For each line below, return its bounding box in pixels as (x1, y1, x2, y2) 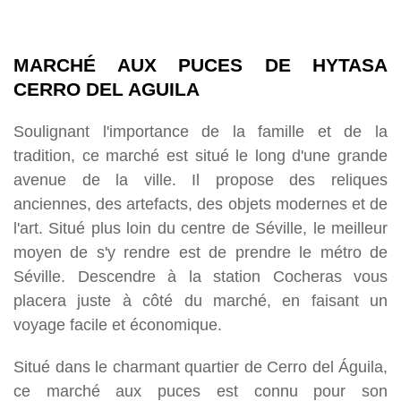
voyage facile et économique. (13, 314, 222, 334)
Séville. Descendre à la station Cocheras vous (13, 266, 388, 286)
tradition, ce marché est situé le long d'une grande (13, 145, 388, 165)
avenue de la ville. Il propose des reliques (13, 169, 388, 189)
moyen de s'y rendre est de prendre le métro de (13, 242, 388, 261)
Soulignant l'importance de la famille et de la (13, 121, 388, 141)
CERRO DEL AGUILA (13, 78, 200, 99)
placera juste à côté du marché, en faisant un (13, 290, 388, 310)
